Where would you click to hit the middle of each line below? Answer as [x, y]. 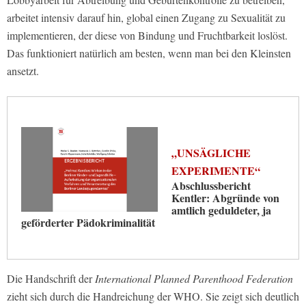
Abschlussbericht [211, 186]
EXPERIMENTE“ [216, 171]
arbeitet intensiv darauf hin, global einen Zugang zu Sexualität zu [146, 18]
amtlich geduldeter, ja [221, 210]
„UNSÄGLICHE [211, 153]
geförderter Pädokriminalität [88, 223]
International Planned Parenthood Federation [194, 279]
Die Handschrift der [51, 279]
